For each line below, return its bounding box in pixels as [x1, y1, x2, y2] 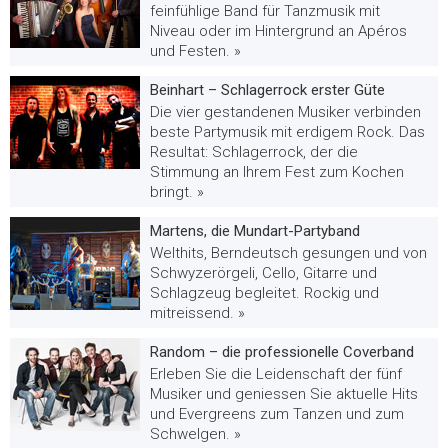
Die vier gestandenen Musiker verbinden [150, 103, 421, 121]
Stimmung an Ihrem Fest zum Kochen [150, 163, 404, 181]
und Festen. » [150, 42, 241, 60]
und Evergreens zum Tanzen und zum [150, 405, 404, 423]
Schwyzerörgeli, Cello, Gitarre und [150, 264, 377, 282]
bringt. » [150, 183, 204, 201]
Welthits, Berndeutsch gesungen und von [150, 244, 427, 262]
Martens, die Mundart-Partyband [150, 222, 360, 240]
